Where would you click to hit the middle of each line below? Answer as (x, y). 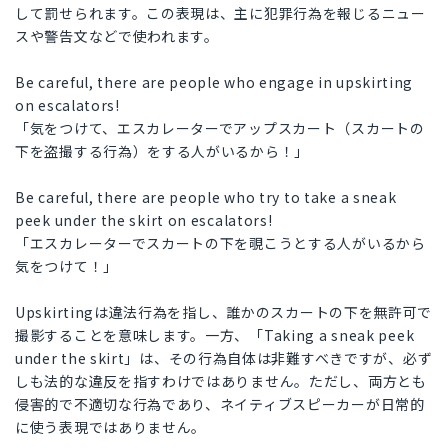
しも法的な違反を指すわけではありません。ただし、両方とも (221, 381)
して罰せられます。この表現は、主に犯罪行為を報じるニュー (220, 13)
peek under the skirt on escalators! (144, 220)
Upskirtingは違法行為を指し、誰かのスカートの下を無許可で (224, 312)
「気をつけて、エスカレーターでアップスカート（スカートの (220, 128)
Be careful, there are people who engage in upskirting (214, 82)
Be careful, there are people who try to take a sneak (206, 197)
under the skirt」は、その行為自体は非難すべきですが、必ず (224, 358)
